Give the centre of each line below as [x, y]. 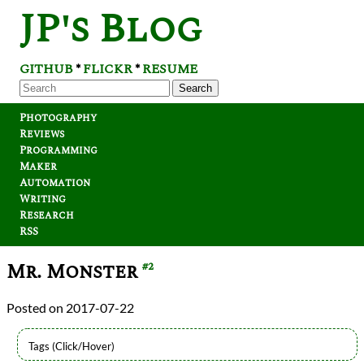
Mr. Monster [74, 272]
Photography [58, 118]
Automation [55, 183]
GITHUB [46, 69]
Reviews [42, 134]
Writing [43, 199]
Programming [58, 150]
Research [47, 215]
